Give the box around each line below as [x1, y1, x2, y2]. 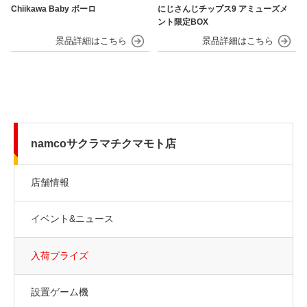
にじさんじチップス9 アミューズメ [158, 3, 288, 14]
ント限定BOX [158, 16, 209, 27]
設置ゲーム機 [31, 286, 88, 298]
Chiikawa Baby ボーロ [11, 3, 97, 14]
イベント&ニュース [31, 213, 114, 225]
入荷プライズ [31, 250, 88, 262]
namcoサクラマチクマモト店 [31, 138, 176, 150]
